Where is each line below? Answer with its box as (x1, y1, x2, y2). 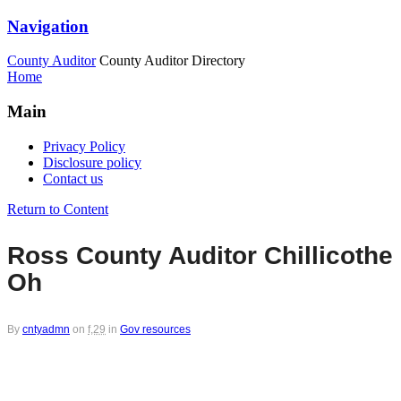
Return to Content (7, 200, 108, 217)
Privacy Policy (43, 138, 125, 154)
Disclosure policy (43, 154, 141, 170)
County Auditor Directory (99, 53, 245, 69)
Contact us (43, 170, 103, 186)
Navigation (7, 16, 89, 36)
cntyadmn (22, 322, 70, 336)
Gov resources (120, 322, 191, 336)
